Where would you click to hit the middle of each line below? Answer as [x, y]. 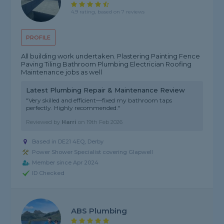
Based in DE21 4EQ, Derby [68, 142]
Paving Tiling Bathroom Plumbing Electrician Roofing [106, 64]
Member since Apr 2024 [65, 163]
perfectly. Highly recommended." [73, 108]
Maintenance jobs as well [62, 72]
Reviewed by [44, 122]
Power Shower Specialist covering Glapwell [93, 152]
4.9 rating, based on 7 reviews [108, 11]
